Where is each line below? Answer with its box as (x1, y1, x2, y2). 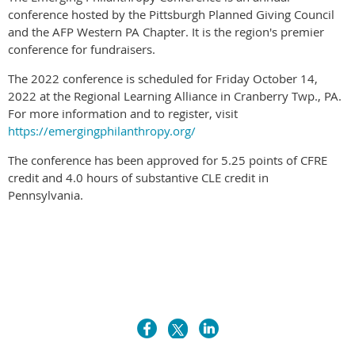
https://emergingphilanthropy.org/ (8, 123, 196, 139)
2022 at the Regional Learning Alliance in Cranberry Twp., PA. (8, 88, 342, 105)
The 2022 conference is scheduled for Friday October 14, (8, 71, 318, 87)
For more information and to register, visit (8, 105, 238, 122)
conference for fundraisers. (8, 41, 155, 58)
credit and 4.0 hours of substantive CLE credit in (8, 170, 269, 186)
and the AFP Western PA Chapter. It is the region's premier (8, 24, 324, 40)
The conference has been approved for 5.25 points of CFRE (8, 152, 327, 169)
